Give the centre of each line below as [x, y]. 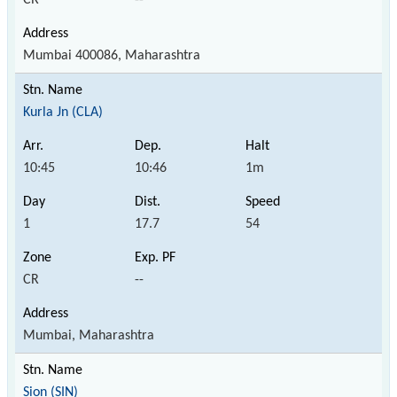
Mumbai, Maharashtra [89, 335]
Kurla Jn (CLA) [63, 112]
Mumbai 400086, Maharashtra [112, 55]
